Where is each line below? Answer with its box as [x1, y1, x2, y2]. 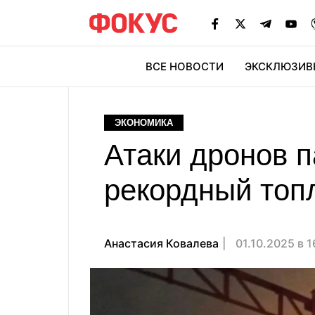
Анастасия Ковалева [104, 236, 219, 250]
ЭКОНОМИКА [115, 117, 173, 128]
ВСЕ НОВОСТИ [146, 60, 224, 73]
